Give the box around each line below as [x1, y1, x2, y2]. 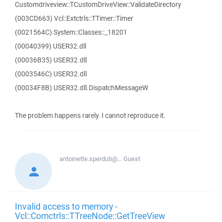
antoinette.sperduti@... [59, 155, 123, 163]
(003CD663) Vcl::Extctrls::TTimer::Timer [15, 14, 133, 23]
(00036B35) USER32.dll [15, 55, 87, 64]
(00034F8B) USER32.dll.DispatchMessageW [15, 83, 148, 92]
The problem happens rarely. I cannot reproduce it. [15, 111, 166, 120]
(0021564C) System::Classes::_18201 [15, 28, 127, 37]
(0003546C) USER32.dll [15, 69, 87, 78]
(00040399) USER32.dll [15, 42, 86, 51]
